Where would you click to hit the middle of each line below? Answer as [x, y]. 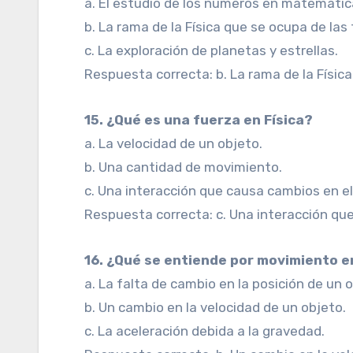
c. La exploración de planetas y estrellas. [212, 50]
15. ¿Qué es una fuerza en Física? [202, 120]
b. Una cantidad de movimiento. [184, 167]
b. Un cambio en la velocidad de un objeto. [216, 307]
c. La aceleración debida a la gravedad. [205, 331]
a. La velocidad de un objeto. [174, 143]
